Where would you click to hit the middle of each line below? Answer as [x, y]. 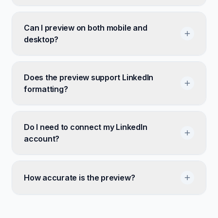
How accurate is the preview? [80, 178]
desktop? [41, 39]
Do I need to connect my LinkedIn [86, 127]
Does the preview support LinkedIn [89, 77]
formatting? [46, 89]
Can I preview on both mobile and [86, 28]
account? [42, 139]
